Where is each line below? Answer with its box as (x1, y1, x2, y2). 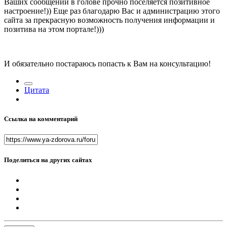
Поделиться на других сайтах (4, 156, 92, 164)
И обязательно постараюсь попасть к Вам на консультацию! (4, 59, 211, 68)
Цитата (24, 85, 49, 94)
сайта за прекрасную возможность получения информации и (4, 15, 215, 24)
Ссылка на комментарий (4, 115, 78, 123)
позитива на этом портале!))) (4, 24, 104, 33)
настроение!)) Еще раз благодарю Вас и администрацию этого (4, 6, 220, 15)
